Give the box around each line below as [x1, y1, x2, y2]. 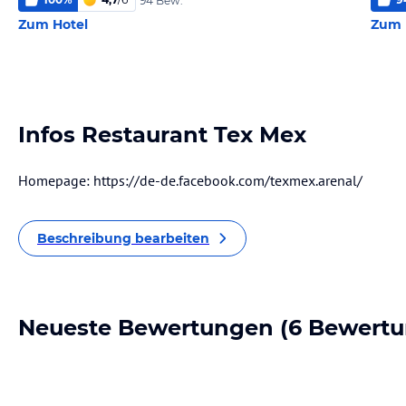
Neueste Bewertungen [18, 314, 274, 341]
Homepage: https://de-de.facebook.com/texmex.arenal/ [18, 171, 362, 189]
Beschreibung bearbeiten [37, 230, 209, 246]
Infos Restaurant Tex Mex [18, 121, 306, 148]
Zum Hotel [18, 16, 88, 33]
